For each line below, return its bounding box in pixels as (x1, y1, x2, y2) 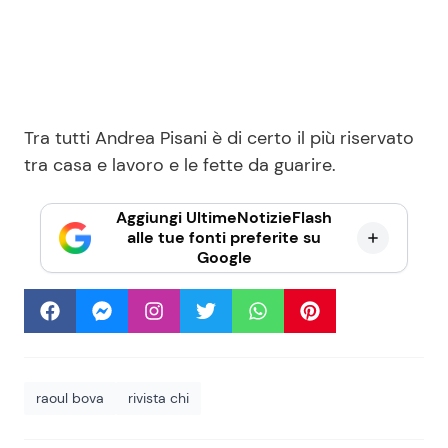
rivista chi (128, 388, 189, 407)
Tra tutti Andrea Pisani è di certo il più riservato (24, 125, 414, 150)
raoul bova (36, 388, 104, 407)
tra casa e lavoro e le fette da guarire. (24, 152, 336, 177)
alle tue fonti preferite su (127, 226, 321, 248)
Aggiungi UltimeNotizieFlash (116, 206, 332, 228)
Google (196, 246, 252, 268)
